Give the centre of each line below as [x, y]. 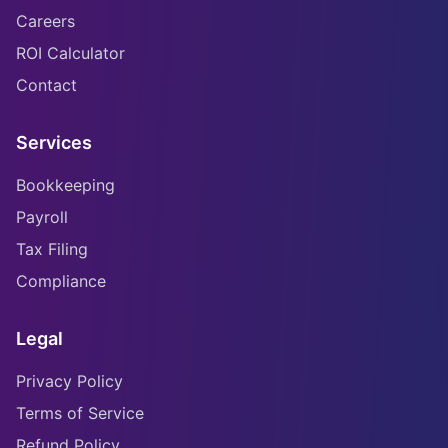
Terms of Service [80, 413]
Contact [46, 85]
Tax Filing [52, 249]
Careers [45, 21]
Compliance [61, 281]
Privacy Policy [69, 381]
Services [54, 142]
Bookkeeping [65, 185]
